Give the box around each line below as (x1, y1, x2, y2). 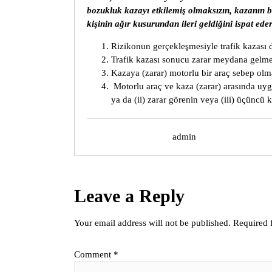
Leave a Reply (74, 186, 185, 206)
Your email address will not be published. (74, 218, 231, 228)
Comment (74, 250, 114, 259)
